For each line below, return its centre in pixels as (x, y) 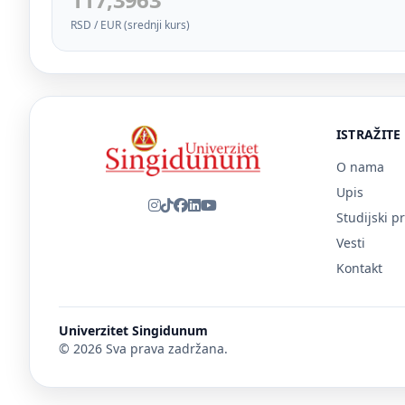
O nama (360, 167)
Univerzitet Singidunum (133, 330)
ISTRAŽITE (368, 134)
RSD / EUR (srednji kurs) (130, 25)
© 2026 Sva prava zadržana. (143, 348)
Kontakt (359, 268)
